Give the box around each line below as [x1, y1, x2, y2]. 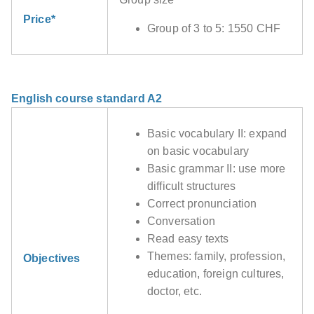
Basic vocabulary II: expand [147, 128, 287, 140]
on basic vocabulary [147, 145, 250, 158]
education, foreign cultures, [147, 268, 285, 280]
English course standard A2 [11, 93, 163, 105]
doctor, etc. [147, 285, 202, 298]
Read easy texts [147, 233, 229, 245]
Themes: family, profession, [147, 250, 286, 263]
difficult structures [147, 180, 236, 193]
